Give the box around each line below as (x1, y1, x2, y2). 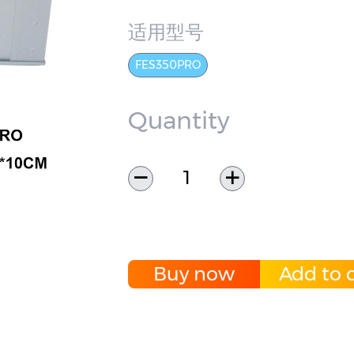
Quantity (128, 106, 229, 135)
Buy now (153, 262, 235, 285)
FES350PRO (135, 58, 201, 72)
